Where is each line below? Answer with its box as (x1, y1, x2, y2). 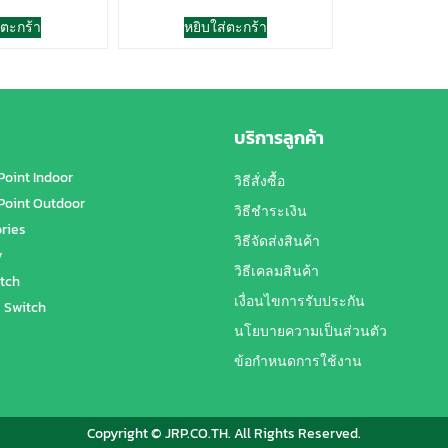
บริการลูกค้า (234, 123, 324, 151)
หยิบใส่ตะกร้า (183, 16, 267, 38)
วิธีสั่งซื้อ (234, 170, 285, 192)
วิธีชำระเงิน (234, 200, 307, 222)
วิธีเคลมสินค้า (234, 260, 319, 282)
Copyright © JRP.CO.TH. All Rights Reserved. (87, 422, 361, 444)
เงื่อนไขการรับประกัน (234, 290, 365, 312)
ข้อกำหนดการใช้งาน (234, 350, 362, 372)
